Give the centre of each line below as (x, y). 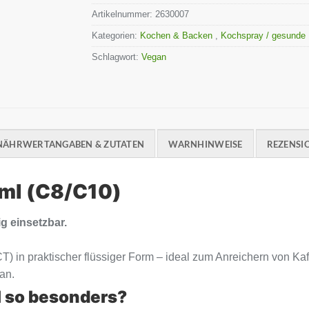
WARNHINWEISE (206, 144)
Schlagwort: (117, 57)
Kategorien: (116, 35)
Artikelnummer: (124, 14)
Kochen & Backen (178, 35)
